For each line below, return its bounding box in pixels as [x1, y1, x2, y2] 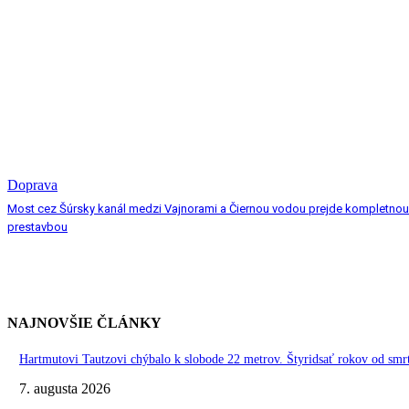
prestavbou [7, 219, 68, 234]
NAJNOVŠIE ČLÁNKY [7, 314, 162, 330]
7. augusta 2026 [19, 380, 110, 396]
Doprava [7, 176, 58, 193]
